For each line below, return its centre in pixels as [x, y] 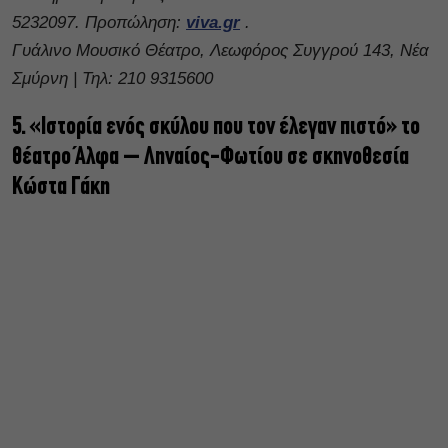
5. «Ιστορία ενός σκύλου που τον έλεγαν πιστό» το [216, 128]
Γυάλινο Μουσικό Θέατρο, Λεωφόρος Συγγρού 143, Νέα [220, 51]
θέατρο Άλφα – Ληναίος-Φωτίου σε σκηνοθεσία [210, 158]
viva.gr [213, 23]
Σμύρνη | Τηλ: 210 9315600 [112, 79]
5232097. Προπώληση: [99, 23]
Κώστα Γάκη [61, 188]
